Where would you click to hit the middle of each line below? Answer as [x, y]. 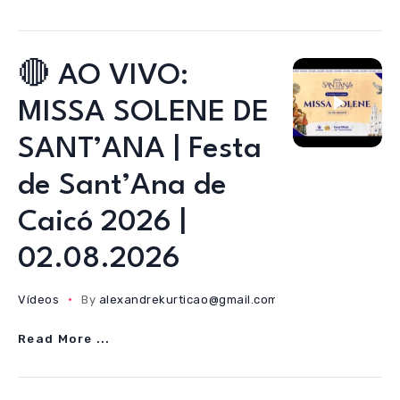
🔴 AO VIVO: [103, 76]
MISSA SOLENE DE [143, 113]
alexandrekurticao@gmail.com [188, 300]
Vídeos [39, 300]
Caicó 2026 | [102, 223]
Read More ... [64, 339]
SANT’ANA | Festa [140, 150]
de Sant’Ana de [122, 186]
